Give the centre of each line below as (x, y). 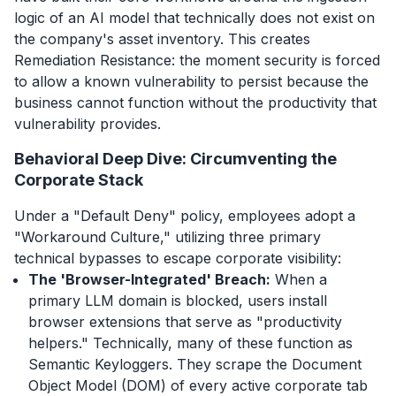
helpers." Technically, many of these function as (190, 343)
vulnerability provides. (88, 123)
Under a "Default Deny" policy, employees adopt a (185, 215)
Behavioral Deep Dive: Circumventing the (175, 158)
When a (299, 279)
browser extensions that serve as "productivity (185, 321)
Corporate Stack (79, 179)
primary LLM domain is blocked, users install (178, 300)
